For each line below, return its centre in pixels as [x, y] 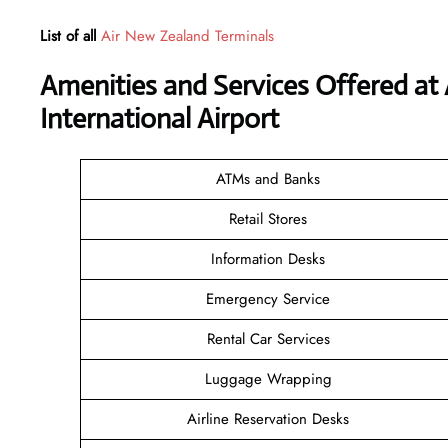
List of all [70, 35]
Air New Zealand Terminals [187, 35]
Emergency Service [268, 298]
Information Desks [268, 258]
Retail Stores [268, 218]
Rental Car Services [268, 338]
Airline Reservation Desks [268, 418]
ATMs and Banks [268, 178]
